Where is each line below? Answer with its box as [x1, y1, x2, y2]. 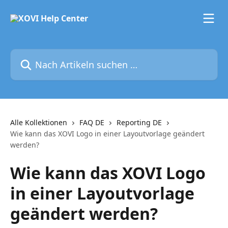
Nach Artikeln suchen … [10, 49, 100, 60]
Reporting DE [117, 118, 162, 127]
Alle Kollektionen [10, 118, 67, 127]
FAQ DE [79, 118, 104, 127]
